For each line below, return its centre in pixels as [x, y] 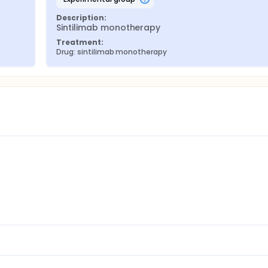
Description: [81, 18]
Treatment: [80, 42]
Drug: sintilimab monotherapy [112, 52]
